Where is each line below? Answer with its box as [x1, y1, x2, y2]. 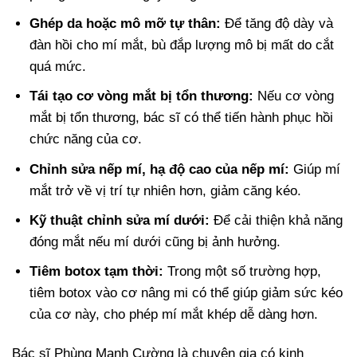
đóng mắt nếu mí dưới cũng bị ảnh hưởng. [29, 233, 281, 249]
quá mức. [29, 59, 87, 75]
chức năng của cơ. [29, 131, 143, 147]
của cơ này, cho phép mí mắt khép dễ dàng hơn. [29, 306, 319, 322]
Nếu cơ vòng [253, 88, 335, 104]
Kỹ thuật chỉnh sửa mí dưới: [29, 212, 210, 228]
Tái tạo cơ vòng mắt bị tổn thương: [29, 88, 254, 104]
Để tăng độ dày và [221, 16, 334, 32]
